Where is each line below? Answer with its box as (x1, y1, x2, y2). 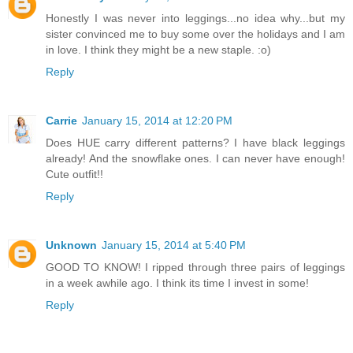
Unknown (46, 239, 97, 252)
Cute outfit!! (46, 168, 103, 181)
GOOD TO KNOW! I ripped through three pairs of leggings (46, 261, 345, 274)
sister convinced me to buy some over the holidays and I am (46, 28, 345, 41)
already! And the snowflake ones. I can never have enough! (46, 152, 345, 165)
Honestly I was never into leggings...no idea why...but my (46, 12, 345, 25)
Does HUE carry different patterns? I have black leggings (46, 136, 345, 150)
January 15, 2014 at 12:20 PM (82, 114, 232, 128)
